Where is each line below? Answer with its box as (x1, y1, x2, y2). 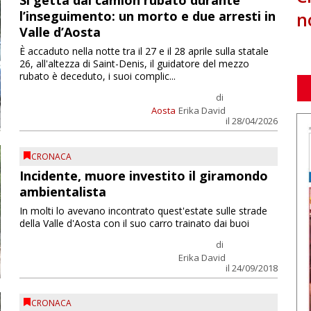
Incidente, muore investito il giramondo (19, 167, 268, 184)
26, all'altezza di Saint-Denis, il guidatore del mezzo (19, 57, 249, 71)
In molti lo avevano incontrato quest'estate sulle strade (19, 203, 267, 217)
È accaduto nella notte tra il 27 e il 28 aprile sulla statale (19, 44, 269, 58)
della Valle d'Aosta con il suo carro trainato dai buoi (19, 216, 249, 230)
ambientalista (19, 183, 106, 200)
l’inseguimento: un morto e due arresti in (19, 8, 276, 25)
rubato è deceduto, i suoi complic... (19, 69, 176, 83)
